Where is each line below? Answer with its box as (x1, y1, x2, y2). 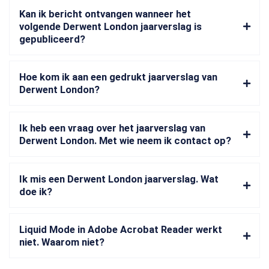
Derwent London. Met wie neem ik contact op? (19, 134, 231, 147)
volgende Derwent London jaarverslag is (19, 20, 202, 32)
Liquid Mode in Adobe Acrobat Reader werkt (19, 224, 222, 236)
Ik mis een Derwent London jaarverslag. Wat (19, 173, 219, 185)
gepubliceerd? (19, 33, 85, 45)
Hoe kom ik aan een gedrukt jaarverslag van (19, 71, 217, 83)
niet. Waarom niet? (19, 237, 104, 249)
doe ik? (19, 186, 52, 198)
